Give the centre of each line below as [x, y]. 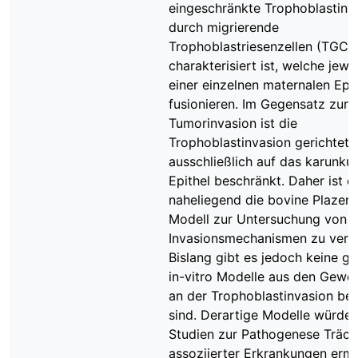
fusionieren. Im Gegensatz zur [259, 104]
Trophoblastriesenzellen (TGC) [261, 46]
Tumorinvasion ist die [233, 123]
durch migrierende [224, 27]
